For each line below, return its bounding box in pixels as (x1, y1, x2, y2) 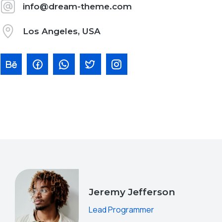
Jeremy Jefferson (89, 186, 175, 198)
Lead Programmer (89, 204, 155, 216)
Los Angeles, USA (23, 26, 101, 36)
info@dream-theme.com (23, 1, 132, 11)
